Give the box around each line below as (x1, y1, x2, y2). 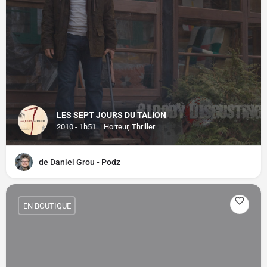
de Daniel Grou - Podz (39, 157, 120, 167)
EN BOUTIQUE (23, 201, 71, 210)
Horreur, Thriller (104, 122, 155, 131)
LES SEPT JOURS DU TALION (57, 110, 166, 120)
